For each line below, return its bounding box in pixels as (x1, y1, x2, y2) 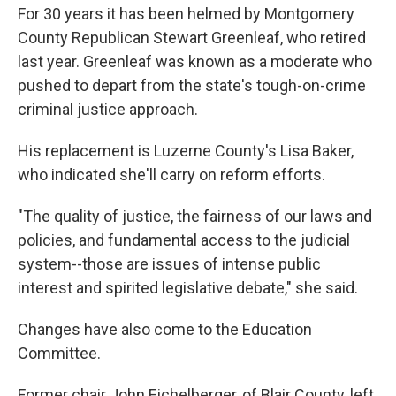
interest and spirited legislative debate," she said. (18, 278, 358, 298)
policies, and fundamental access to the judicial (18, 231, 350, 250)
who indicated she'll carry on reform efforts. (18, 165, 325, 185)
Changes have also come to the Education (18, 320, 312, 339)
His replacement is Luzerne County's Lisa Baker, (18, 141, 354, 161)
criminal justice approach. (18, 100, 198, 119)
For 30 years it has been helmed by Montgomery (18, 4, 354, 24)
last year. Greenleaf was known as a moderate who (18, 52, 372, 72)
